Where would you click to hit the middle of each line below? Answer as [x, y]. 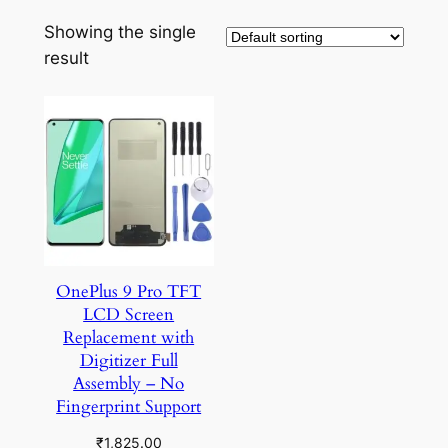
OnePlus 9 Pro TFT [129, 291]
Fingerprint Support [129, 406]
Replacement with [129, 337]
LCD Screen [129, 314]
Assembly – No [129, 383]
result [66, 57]
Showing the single [119, 31]
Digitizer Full [128, 360]
